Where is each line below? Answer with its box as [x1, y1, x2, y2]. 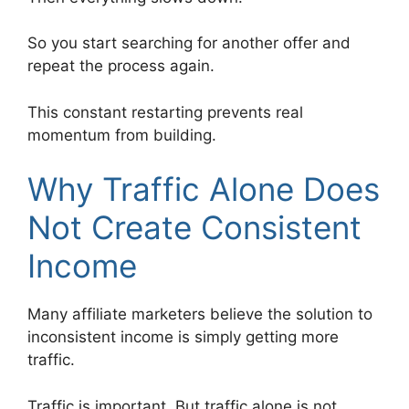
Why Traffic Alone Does [27, 170, 380, 209]
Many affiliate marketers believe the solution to [27, 305, 372, 324]
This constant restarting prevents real [27, 102, 303, 121]
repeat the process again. [27, 57, 215, 76]
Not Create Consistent [27, 208, 362, 247]
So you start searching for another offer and [27, 34, 351, 53]
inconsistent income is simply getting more [27, 328, 339, 347]
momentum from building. [27, 125, 216, 144]
